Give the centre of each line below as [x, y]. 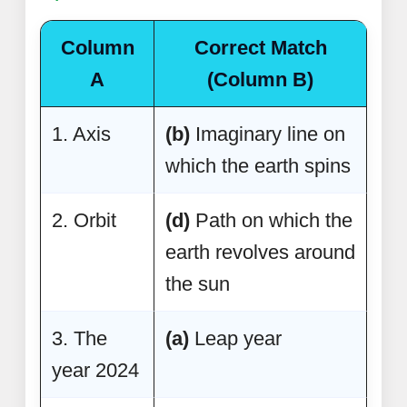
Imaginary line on [268, 134]
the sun [198, 283]
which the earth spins [258, 165]
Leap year [235, 338]
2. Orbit [84, 220]
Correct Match [260, 47]
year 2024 [95, 370]
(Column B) [260, 79]
